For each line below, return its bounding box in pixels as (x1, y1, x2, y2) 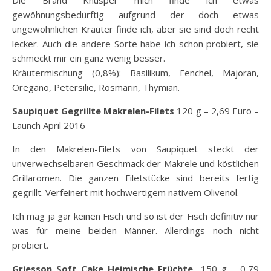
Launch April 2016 (12, 119, 85, 132)
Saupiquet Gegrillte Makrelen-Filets (12, 105, 175, 117)
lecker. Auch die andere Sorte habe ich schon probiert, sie (12, 38, 259, 50)
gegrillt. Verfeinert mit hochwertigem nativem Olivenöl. (12, 186, 239, 199)
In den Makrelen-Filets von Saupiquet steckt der (12, 143, 259, 155)
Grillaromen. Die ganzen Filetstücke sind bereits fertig (12, 172, 259, 184)
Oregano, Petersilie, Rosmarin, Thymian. (12, 81, 180, 94)
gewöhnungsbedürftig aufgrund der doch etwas (12, 8, 259, 21)
